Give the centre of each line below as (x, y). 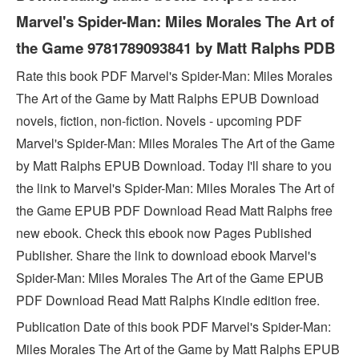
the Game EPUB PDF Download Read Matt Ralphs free (174, 210)
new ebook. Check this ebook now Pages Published (164, 232)
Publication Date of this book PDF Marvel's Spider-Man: (173, 326)
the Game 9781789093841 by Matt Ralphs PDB (176, 47)
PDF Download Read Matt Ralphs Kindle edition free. (168, 300)
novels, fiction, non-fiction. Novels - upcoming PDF (159, 120)
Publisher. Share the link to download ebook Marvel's (166, 255)
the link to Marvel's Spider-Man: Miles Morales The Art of (175, 188)
